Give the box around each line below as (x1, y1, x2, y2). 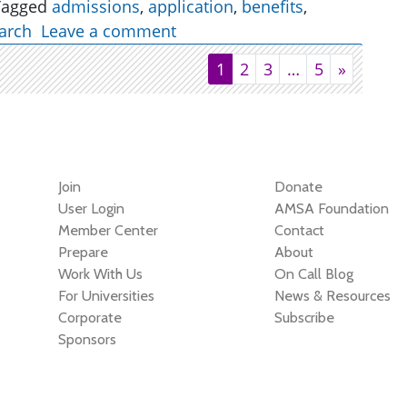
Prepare (57, 243, 108, 261)
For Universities (57, 286, 154, 304)
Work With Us (57, 264, 143, 283)
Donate (274, 177, 323, 195)
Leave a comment (41, 20, 176, 42)
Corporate (57, 308, 122, 326)
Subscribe (274, 308, 335, 326)
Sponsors (57, 330, 116, 348)
